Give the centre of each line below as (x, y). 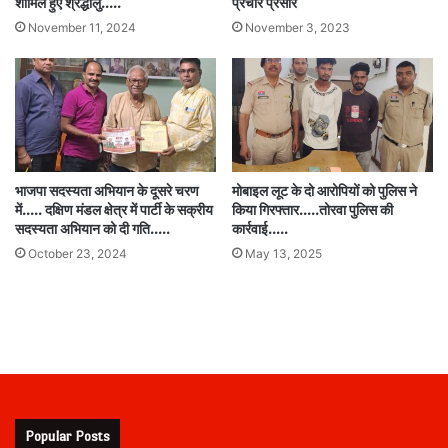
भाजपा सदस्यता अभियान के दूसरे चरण (107, 191)
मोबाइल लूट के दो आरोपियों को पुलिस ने (324, 191)
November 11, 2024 (82, 28)
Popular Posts (67, 435)
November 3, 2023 (297, 28)
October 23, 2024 (77, 253)
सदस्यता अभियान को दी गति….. (92, 229)
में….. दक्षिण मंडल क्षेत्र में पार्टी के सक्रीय (114, 210)
